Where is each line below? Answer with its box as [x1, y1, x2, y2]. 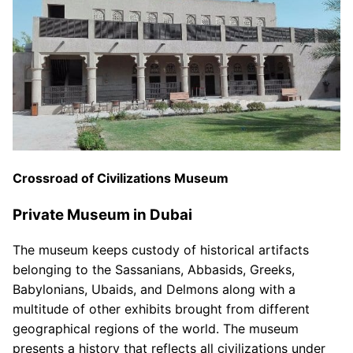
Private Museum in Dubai [13, 205, 192, 224]
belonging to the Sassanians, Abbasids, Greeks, [13, 262, 295, 278]
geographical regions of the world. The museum [13, 321, 299, 337]
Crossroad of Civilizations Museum [13, 169, 229, 186]
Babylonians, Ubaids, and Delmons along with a [13, 281, 295, 298]
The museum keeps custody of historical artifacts [13, 242, 309, 258]
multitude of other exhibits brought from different [13, 301, 310, 318]
